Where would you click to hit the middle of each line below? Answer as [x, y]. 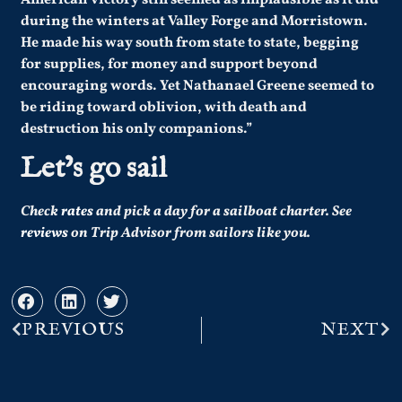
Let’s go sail [94, 170]
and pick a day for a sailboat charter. [213, 212]
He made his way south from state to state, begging [190, 44]
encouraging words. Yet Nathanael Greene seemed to [198, 87]
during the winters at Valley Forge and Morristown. [195, 22]
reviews [45, 234]
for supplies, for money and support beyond [170, 65]
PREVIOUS [74, 329]
